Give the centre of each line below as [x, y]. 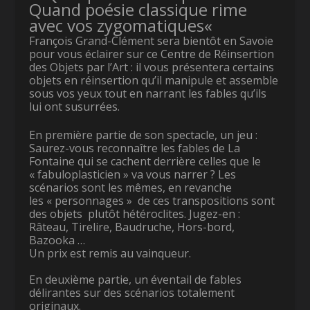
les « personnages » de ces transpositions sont [152, 200]
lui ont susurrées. [75, 106]
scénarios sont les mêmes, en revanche [131, 187]
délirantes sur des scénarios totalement [134, 292]
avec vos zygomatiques [117, 25]
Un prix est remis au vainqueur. [110, 253]
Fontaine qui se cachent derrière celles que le [145, 161]
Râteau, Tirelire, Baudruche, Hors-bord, [132, 227]
